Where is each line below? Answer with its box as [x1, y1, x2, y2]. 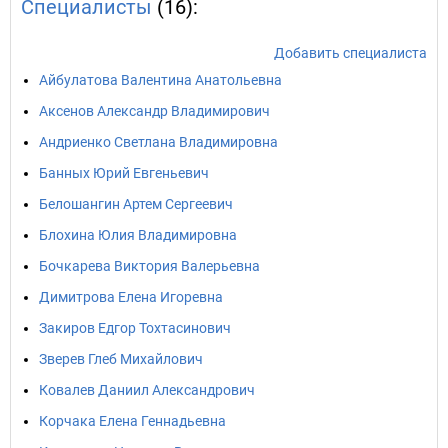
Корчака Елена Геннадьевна [39, 413, 226, 429]
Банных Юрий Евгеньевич [39, 165, 209, 181]
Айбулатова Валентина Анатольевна [39, 72, 282, 88]
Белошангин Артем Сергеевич [39, 196, 233, 212]
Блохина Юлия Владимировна [39, 227, 237, 243]
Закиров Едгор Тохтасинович [39, 320, 231, 336]
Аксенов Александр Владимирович [39, 103, 270, 119]
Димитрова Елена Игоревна [39, 289, 223, 305]
